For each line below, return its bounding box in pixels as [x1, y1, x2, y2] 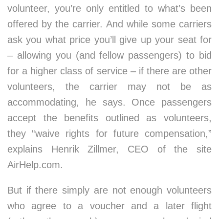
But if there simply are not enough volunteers [7, 185, 212, 196]
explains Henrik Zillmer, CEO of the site [7, 144, 212, 154]
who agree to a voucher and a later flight [7, 200, 212, 211]
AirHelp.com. [7, 159, 63, 170]
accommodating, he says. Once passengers [7, 97, 212, 108]
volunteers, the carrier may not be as [7, 81, 212, 92]
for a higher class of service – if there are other [7, 66, 212, 76]
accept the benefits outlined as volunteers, [7, 112, 212, 123]
